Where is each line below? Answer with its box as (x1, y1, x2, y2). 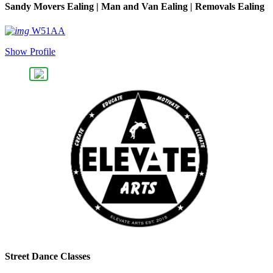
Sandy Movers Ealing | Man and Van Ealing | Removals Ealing (5, 1, 264, 12)
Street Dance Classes (5, 250, 90, 261)
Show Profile (5, 46, 55, 57)
